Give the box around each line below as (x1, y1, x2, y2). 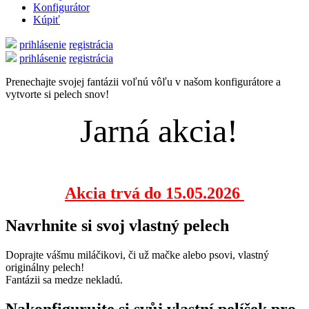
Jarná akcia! (71, 112, 238, 149)
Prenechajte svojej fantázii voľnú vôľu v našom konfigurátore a (6, 76, 281, 88)
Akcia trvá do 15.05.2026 (65, 184, 244, 202)
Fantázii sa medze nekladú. (6, 273, 123, 286)
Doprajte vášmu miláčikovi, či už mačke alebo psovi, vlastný (6, 248, 269, 261)
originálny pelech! (6, 261, 84, 273)
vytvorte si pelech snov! (6, 88, 109, 100)
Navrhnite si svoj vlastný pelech (6, 216, 229, 235)
